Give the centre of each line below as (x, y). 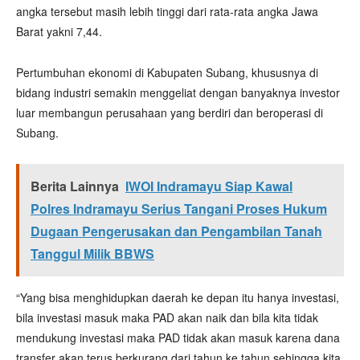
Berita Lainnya (75, 186)
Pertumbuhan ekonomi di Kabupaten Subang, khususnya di (167, 72)
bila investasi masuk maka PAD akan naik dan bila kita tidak (167, 317)
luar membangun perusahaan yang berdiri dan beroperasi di (170, 112)
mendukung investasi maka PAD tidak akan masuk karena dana (178, 337)
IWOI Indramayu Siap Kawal (209, 186)
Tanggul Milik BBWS (92, 253)
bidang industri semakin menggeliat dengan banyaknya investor (178, 92)
